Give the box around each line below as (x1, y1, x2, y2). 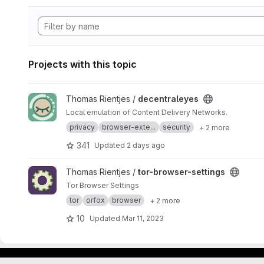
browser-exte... (102, 123, 156, 131)
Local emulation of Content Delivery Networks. (66, 108, 227, 117)
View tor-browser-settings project (28, 167, 159, 177)
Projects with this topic (28, 58, 137, 70)
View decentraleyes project (28, 94, 137, 104)
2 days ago (127, 140, 165, 150)
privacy (70, 123, 95, 131)
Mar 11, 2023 (122, 213, 164, 223)
